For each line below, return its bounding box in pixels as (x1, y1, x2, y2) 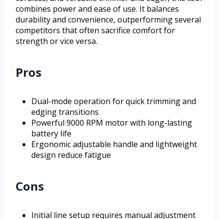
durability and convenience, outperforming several (16, 14, 201, 25)
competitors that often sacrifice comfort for (16, 25, 175, 36)
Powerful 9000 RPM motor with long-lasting (31, 117, 192, 129)
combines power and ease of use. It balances (16, 3, 179, 15)
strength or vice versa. (16, 36, 97, 47)
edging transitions (31, 107, 99, 118)
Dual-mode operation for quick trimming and (31, 96, 196, 107)
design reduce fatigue (31, 150, 111, 161)
